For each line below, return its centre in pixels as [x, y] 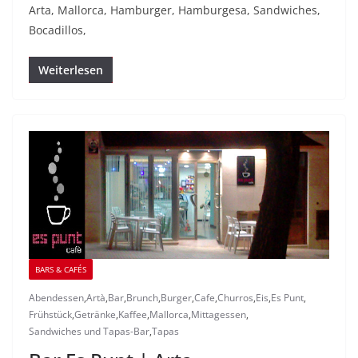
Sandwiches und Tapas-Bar [89, 332]
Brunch [142, 298]
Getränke [95, 315]
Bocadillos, [58, 30]
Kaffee [133, 315]
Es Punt [287, 298]
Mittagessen [219, 315]
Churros [235, 298]
